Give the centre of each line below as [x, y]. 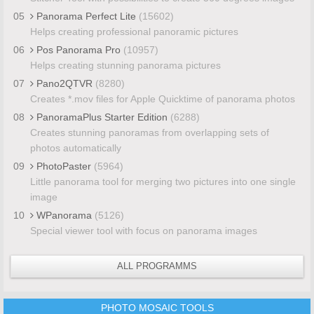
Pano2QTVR [64, 83]
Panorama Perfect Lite [86, 16]
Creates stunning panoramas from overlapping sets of [149, 132]
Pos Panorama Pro [78, 49]
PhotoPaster [63, 166]
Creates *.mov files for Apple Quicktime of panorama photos [162, 98]
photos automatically [75, 148]
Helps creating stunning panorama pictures [125, 65]
